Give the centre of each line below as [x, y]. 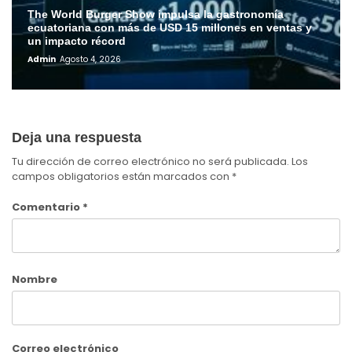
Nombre [35, 280]
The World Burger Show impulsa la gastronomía [156, 15]
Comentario [47, 207]
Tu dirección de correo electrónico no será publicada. [150, 162]
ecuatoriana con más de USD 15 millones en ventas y [170, 28]
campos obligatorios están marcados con [122, 177]
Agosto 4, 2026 [90, 60]
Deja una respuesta [77, 138]
